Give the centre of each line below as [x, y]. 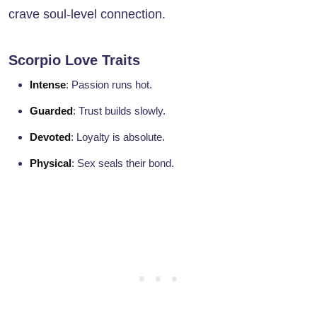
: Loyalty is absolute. [118, 137]
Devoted [50, 137]
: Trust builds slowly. [119, 111]
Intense [48, 85]
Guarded [51, 111]
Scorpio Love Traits [74, 60]
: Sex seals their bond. [123, 163]
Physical [51, 163]
